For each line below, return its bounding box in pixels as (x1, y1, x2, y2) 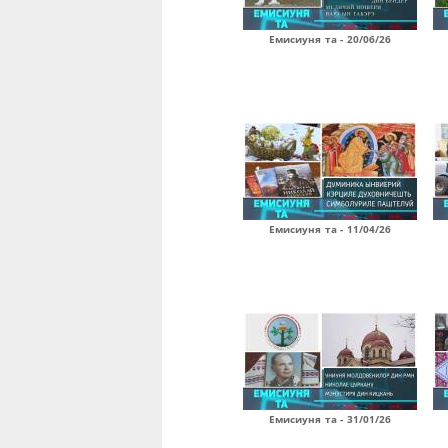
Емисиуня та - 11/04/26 (269, 222, 391, 236)
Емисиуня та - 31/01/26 (269, 412, 391, 426)
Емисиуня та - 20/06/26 (269, 32, 391, 46)
